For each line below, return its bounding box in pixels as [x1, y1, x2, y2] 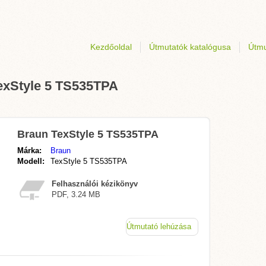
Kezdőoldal [90, 42, 132, 52]
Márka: [17, 146, 42, 155]
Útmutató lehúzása [126, 222, 191, 231]
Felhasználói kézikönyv [52, 179, 138, 188]
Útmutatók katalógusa [149, 42, 231, 52]
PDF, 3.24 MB [52, 190, 100, 199]
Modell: [17, 157, 45, 166]
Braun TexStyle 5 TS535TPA [17, 128, 159, 140]
